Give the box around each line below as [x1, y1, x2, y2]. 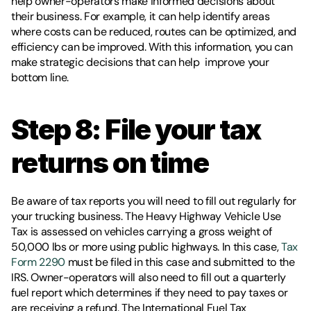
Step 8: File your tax [11, 112, 261, 146]
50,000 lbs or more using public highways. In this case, [11, 239, 282, 254]
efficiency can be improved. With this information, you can [11, 39, 293, 54]
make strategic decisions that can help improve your [11, 54, 269, 69]
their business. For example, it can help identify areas [11, 8, 270, 24]
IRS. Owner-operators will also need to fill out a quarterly [11, 269, 287, 285]
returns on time [11, 145, 213, 180]
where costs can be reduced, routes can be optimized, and [11, 24, 297, 39]
